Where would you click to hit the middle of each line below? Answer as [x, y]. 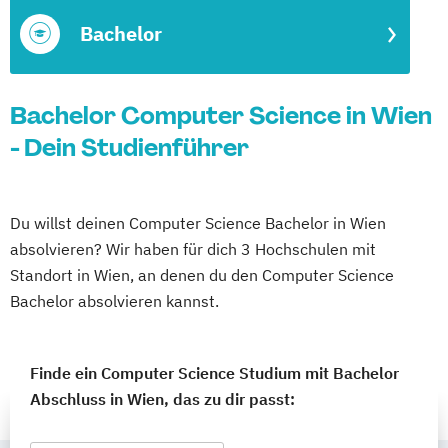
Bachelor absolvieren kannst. [114, 301]
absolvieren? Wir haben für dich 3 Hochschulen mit [193, 249]
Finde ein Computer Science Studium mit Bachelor [214, 373]
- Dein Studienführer [129, 147]
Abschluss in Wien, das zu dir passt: [162, 399]
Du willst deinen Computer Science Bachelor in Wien [198, 223]
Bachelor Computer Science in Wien [221, 115]
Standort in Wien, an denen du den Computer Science [202, 275]
